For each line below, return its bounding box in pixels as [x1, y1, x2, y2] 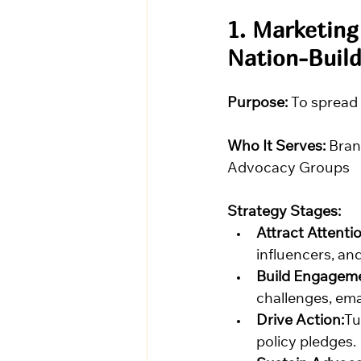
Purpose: [227, 97, 288, 112]
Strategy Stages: [227, 205, 341, 221]
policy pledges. [256, 336, 356, 351]
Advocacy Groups [227, 162, 350, 177]
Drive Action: [256, 314, 344, 330]
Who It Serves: [227, 140, 326, 156]
